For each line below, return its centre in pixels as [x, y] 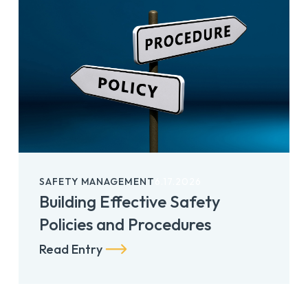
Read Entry [70, 250]
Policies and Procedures [125, 224]
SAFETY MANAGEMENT [97, 181]
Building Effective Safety [129, 201]
